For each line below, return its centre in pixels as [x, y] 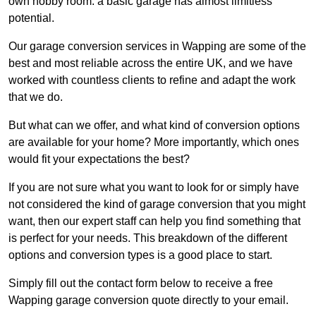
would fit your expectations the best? [99, 159]
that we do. [36, 97]
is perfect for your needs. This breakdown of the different [148, 238]
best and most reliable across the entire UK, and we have [151, 63]
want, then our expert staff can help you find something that [154, 221]
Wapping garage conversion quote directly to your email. [148, 300]
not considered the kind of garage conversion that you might [157, 204]
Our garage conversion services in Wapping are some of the [157, 46]
